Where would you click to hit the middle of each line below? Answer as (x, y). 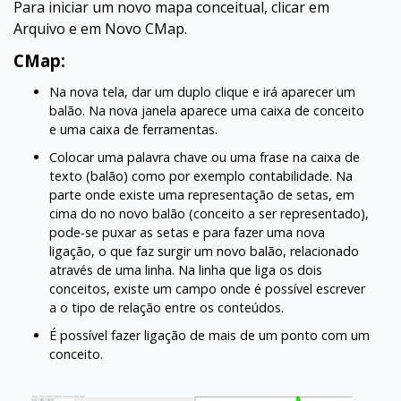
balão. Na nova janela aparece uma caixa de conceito (207, 111)
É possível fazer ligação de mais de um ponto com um (209, 335)
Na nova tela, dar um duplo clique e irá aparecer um (202, 92)
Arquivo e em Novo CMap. (100, 29)
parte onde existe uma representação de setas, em (202, 195)
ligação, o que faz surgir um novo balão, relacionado (204, 251)
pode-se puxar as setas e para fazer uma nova (187, 232)
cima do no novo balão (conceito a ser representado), (209, 213)
